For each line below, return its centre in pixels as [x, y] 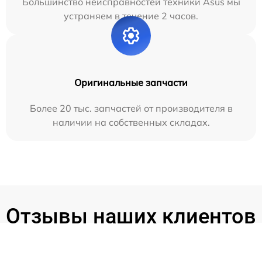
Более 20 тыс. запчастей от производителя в [131, 108]
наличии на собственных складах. [131, 123]
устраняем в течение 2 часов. [131, 16]
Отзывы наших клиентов [131, 217]
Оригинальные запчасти [131, 83]
